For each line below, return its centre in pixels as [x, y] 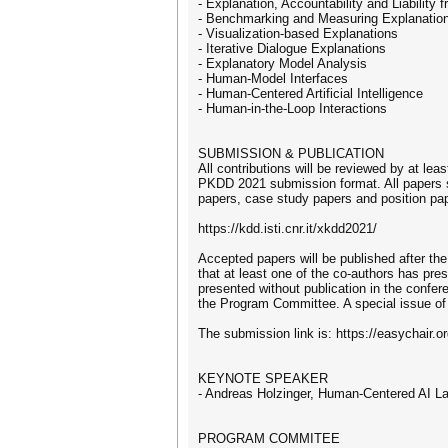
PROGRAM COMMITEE [269, 438]
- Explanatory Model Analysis [282, 63]
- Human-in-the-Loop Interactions [292, 108]
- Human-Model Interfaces [273, 78]
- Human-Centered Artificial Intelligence [310, 93]
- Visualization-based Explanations [298, 33]
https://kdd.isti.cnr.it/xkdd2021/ [287, 228]
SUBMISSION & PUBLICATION [291, 153]
